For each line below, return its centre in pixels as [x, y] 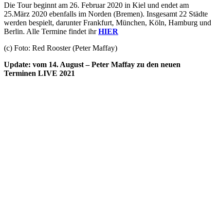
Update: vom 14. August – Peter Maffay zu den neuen [92, 64]
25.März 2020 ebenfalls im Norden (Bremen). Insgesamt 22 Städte [106, 14]
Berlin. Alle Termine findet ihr [51, 31]
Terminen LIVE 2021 [39, 73]
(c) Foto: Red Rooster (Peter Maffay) [61, 48]
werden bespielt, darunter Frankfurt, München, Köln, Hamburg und [108, 22]
